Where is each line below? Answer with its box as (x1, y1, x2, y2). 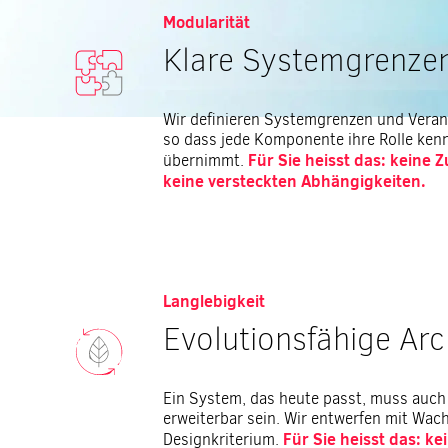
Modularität (163, 11, 251, 33)
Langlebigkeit (163, 290, 266, 312)
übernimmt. (163, 150, 249, 171)
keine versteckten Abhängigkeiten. (163, 170, 427, 192)
